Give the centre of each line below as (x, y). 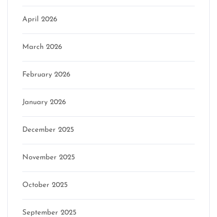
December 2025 (48, 130)
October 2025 (45, 185)
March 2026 (42, 47)
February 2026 (46, 75)
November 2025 (49, 158)
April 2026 (40, 20)
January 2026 (44, 102)
